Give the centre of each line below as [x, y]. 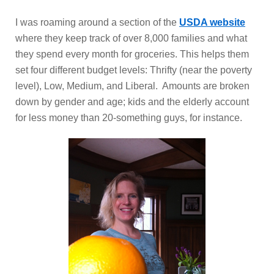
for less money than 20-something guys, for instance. [130, 117]
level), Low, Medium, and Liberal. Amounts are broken [132, 86]
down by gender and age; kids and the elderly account [132, 102]
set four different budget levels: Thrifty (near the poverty [134, 70]
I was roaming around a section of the [97, 22]
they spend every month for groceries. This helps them [132, 54]
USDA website [212, 22]
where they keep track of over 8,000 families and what [131, 38]
